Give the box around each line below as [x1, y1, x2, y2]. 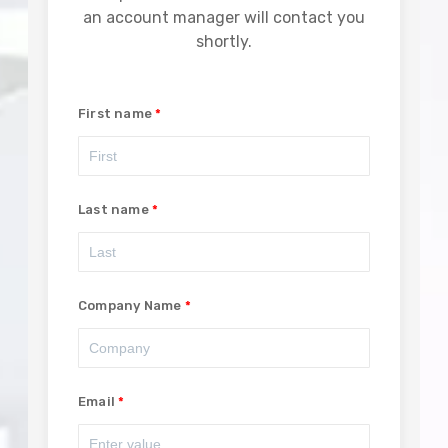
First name [78, 105, 152, 121]
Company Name [78, 297, 182, 313]
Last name [78, 201, 149, 217]
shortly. [196, 31, 252, 51]
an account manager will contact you [83, 7, 365, 27]
